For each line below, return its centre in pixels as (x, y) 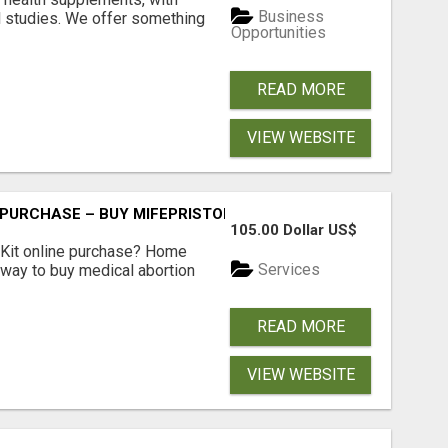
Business (289, 16)
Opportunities (279, 33)
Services (287, 269)
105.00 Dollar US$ (294, 230)
